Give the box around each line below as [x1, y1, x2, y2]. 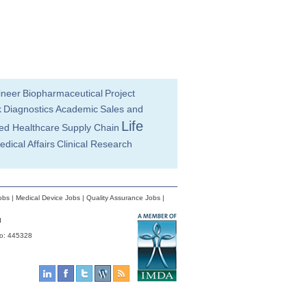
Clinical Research [57, 138, 132, 149]
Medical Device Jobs [16, 194, 80, 201]
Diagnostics [3, 103, 53, 114]
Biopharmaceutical [23, 88, 103, 99]
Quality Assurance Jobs [86, 194, 160, 201]
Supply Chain [62, 122, 119, 133]
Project [105, 88, 135, 99]
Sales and [100, 103, 143, 114]
